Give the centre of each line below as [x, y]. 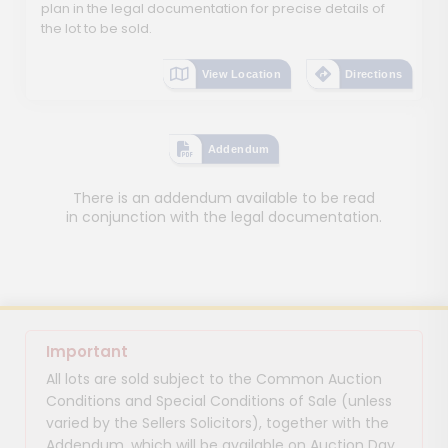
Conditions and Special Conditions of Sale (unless [219, 401]
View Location [241, 74]
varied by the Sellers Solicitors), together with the [217, 423]
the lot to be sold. [96, 29]
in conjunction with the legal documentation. [224, 217]
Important [87, 352]
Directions [374, 74]
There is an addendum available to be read [224, 198]
